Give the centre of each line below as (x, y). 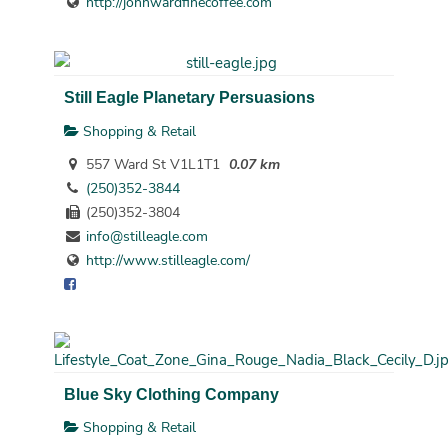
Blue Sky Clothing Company (171, 394)
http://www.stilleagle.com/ (167, 261)
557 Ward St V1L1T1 (150, 165)
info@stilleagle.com (146, 237)
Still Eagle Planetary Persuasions (189, 97)
